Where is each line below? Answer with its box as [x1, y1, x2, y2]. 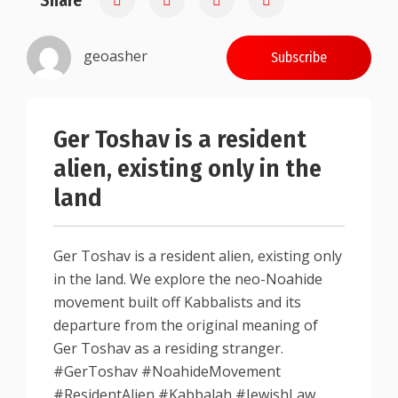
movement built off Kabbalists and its [53, 292, 301, 312]
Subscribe [271, 49, 327, 66]
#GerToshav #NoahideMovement [53, 362, 281, 381]
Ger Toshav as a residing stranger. [53, 338, 283, 358]
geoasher [84, 46, 147, 67]
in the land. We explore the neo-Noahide [53, 269, 322, 289]
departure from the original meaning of [53, 315, 318, 335]
